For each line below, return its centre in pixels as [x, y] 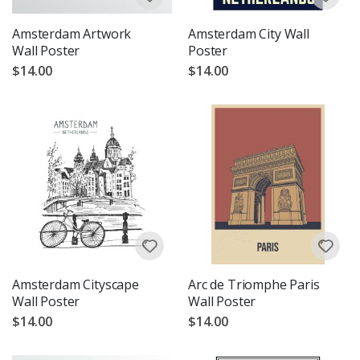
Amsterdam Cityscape [76, 284]
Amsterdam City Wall [249, 33]
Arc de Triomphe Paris [254, 284]
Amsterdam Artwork [72, 33]
